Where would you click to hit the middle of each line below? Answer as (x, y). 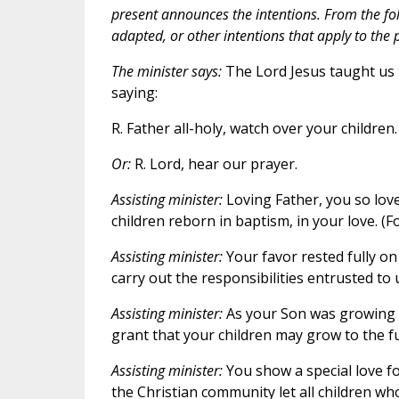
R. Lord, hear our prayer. (214, 163)
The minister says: (166, 71)
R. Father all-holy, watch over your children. (254, 128)
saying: (134, 92)
